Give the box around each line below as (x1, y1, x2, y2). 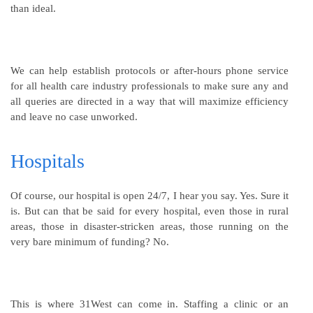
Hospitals (10, 150, 85, 172)
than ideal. (10, 2, 56, 14)
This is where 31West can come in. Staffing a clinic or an (10, 298, 289, 310)
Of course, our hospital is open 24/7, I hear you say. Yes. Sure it (10, 189, 289, 201)
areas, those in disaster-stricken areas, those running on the (10, 220, 289, 232)
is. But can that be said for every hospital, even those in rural (10, 205, 289, 217)
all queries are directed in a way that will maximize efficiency (10, 95, 289, 107)
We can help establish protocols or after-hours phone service (10, 64, 289, 76)
